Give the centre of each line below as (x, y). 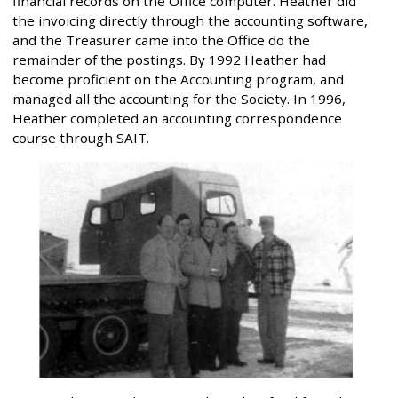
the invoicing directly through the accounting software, (190, 20)
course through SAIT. (81, 137)
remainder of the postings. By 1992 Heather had (169, 59)
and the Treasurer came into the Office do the (161, 40)
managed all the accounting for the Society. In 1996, (179, 98)
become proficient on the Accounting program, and (178, 79)
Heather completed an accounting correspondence (177, 118)
